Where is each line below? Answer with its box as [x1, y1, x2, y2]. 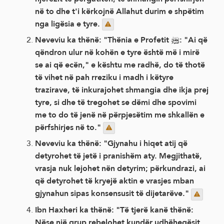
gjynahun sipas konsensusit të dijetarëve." [35, 186, 191, 201]
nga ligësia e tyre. [35, 16, 102, 31]
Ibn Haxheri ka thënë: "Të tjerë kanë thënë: [35, 202, 193, 217]
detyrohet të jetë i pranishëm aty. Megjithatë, [35, 148, 202, 163]
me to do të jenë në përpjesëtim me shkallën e [35, 107, 204, 122]
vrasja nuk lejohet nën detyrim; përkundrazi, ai [35, 161, 205, 176]
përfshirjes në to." [35, 120, 103, 135]
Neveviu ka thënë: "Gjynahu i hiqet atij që [35, 136, 187, 151]
